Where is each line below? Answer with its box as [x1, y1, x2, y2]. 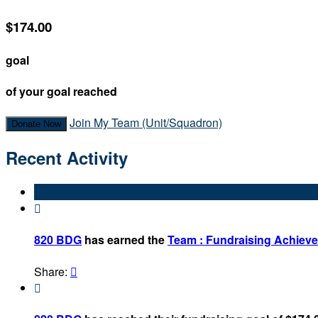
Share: [34, 263, 70, 280]
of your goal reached [6, 83, 117, 100]
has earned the [82, 231, 168, 248]
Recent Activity [6, 146, 128, 170]
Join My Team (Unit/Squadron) [70, 114, 222, 131]
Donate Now [11, 119, 61, 130]
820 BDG [34, 231, 82, 248]
